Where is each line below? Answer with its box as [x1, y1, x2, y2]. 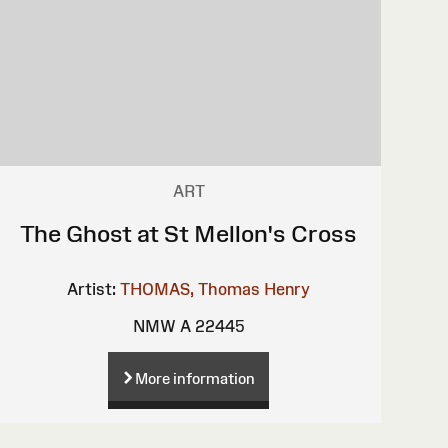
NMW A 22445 [133, 316, 245, 335]
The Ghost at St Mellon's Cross [20, 219, 358, 247]
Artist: [67, 279, 117, 298]
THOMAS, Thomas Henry [120, 279, 311, 298]
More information [135, 369, 256, 387]
